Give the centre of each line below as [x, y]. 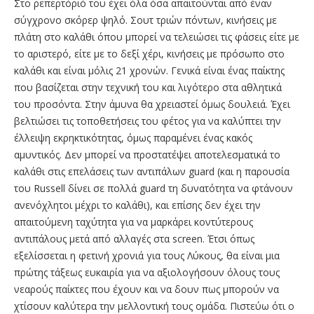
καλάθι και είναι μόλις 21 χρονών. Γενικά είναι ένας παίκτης [149, 70]
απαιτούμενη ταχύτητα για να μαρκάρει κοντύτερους [134, 221]
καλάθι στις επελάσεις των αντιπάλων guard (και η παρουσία [152, 171]
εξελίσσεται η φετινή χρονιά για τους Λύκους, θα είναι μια [147, 255]
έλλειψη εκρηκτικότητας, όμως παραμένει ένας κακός [133, 137]
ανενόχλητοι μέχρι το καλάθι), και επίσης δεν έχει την [137, 205]
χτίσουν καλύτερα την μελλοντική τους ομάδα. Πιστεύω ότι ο [154, 306]
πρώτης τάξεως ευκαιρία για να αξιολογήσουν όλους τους [147, 272]
